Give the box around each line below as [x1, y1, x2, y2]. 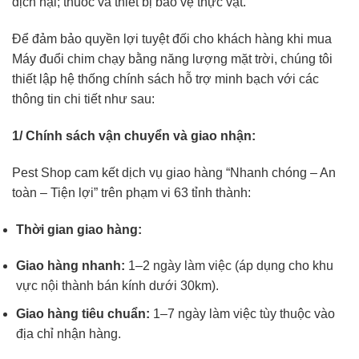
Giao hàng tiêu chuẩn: [16, 307, 153, 321]
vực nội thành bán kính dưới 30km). [16, 279, 219, 293]
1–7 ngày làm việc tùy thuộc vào [153, 307, 335, 321]
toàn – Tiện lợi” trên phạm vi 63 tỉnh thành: [12, 185, 251, 200]
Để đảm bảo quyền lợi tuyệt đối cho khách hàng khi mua [12, 32, 332, 46]
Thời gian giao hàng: [16, 222, 142, 236]
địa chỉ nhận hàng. [16, 327, 121, 341]
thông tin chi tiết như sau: [12, 92, 155, 107]
